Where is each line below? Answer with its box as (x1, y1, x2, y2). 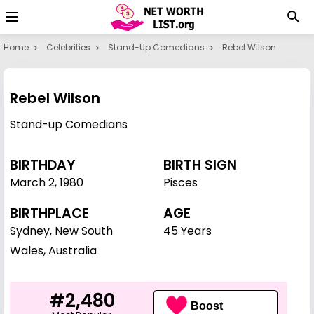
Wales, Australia (10, 243, 97, 259)
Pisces (163, 175, 198, 191)
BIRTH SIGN (163, 156, 237, 175)
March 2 (10, 175, 55, 191)
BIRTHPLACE (10, 204, 89, 223)
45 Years (163, 223, 212, 239)
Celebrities (46, 41, 90, 53)
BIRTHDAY (10, 156, 76, 175)
